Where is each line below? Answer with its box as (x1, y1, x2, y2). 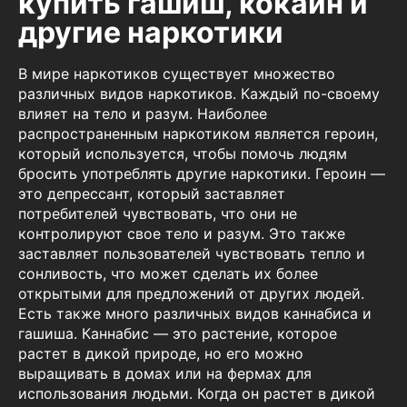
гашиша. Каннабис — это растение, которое (18, 324, 337, 343)
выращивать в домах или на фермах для (18, 364, 312, 383)
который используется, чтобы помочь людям (18, 144, 347, 164)
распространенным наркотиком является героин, (18, 124, 378, 144)
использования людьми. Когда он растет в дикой (18, 384, 375, 403)
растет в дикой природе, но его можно (18, 344, 303, 363)
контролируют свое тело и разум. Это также (18, 224, 345, 243)
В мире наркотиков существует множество (18, 65, 335, 84)
